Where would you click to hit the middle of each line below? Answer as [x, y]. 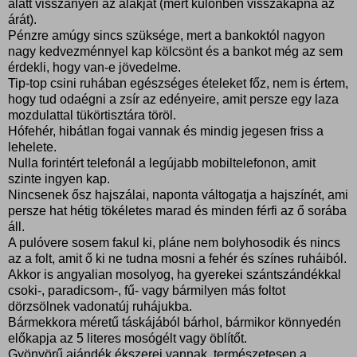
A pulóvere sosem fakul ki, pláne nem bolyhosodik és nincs [174, 242]
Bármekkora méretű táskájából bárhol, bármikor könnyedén [175, 322]
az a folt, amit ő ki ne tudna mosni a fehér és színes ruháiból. [177, 258]
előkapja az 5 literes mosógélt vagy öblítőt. [127, 338]
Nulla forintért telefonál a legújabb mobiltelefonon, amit [162, 163]
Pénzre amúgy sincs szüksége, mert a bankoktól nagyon [167, 35]
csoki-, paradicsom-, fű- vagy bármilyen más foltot [147, 290]
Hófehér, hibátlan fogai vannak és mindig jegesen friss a [166, 131]
